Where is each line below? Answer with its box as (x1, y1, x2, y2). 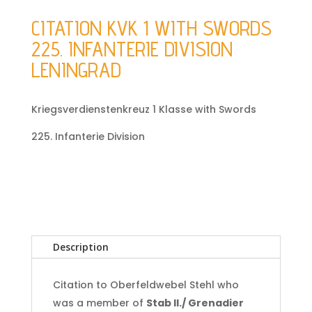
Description (52, 240, 109, 254)
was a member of (52, 296, 146, 311)
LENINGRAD (31, 57, 121, 83)
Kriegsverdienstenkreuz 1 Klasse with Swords (31, 102, 256, 117)
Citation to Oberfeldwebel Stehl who (52, 278, 239, 292)
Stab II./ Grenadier (146, 296, 244, 311)
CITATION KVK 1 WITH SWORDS (31, 15, 272, 41)
